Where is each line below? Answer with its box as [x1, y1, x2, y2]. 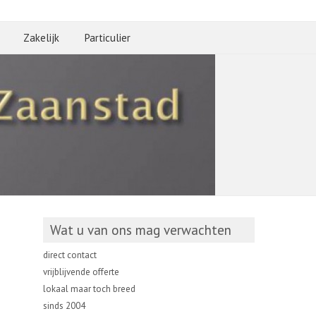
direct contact [43, 249, 97, 261]
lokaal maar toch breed [43, 283, 135, 295]
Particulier [85, 31, 130, 44]
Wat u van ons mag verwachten [50, 221, 231, 238]
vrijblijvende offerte [43, 266, 119, 278]
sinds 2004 [43, 300, 85, 312]
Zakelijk [23, 31, 59, 44]
